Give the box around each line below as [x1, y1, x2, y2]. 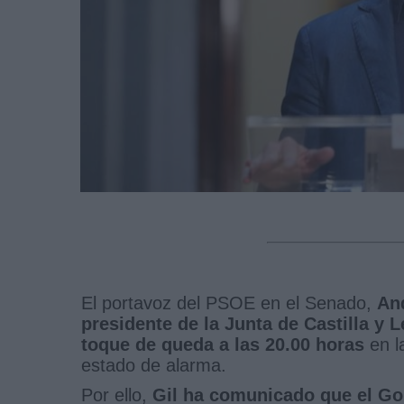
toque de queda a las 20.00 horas [81, 334, 364, 354]
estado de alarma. [81, 354, 226, 375]
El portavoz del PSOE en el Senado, [81, 292, 377, 313]
